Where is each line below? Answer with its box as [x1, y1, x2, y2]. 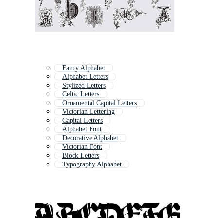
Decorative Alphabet [62, 134, 118, 142]
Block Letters [62, 152, 99, 160]
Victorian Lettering [62, 108, 115, 116]
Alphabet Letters [62, 73, 108, 81]
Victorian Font [62, 143, 102, 151]
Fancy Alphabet [62, 64, 105, 72]
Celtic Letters [62, 91, 99, 98]
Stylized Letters [62, 82, 106, 90]
